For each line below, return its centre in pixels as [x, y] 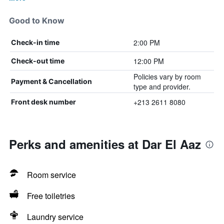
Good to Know [37, 20]
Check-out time [38, 61]
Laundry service [55, 217]
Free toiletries [51, 196]
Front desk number [43, 102]
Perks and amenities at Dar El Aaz [105, 144]
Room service [51, 175]
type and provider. [162, 86]
